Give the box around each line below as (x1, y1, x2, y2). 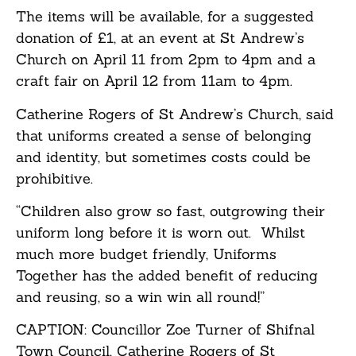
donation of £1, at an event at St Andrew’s (16, 29, 304, 48)
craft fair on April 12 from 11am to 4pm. (16, 72, 292, 91)
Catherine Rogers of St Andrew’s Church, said (16, 104, 334, 123)
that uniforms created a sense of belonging (16, 126, 311, 145)
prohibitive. (16, 168, 93, 188)
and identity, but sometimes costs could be (16, 147, 311, 166)
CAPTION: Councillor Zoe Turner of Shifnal (16, 320, 315, 339)
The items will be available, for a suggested (16, 7, 314, 26)
